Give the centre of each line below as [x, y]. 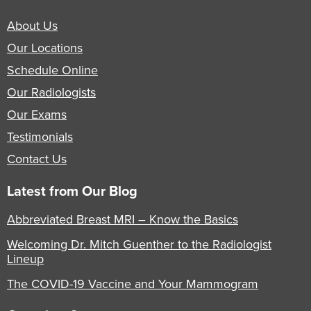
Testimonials [40, 136]
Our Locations [45, 47]
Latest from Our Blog [72, 190]
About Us [32, 25]
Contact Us [37, 158]
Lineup [25, 258]
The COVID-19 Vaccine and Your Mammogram [133, 283]
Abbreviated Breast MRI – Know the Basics [123, 219]
